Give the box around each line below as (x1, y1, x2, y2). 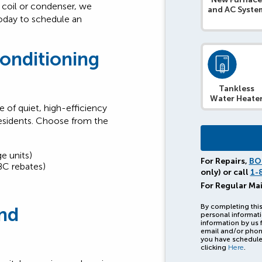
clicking (200, 243, 228, 251)
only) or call (200, 167, 250, 178)
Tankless (219, 84, 255, 94)
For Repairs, (200, 156, 249, 167)
